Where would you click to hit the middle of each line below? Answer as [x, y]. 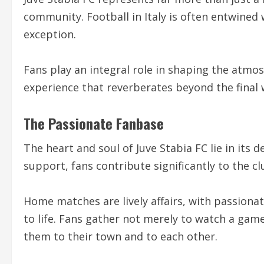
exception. [50, 34]
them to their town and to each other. [121, 236]
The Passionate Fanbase [94, 123]
